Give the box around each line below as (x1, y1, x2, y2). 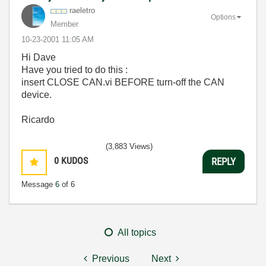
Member (50, 20, 78, 28)
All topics (118, 227, 156, 237)
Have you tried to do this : (21, 65, 128, 75)
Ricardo (21, 115, 55, 125)
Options (211, 12, 236, 21)
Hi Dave (21, 52, 56, 62)
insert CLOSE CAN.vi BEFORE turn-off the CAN (21, 77, 224, 87)
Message (21, 180, 55, 189)
